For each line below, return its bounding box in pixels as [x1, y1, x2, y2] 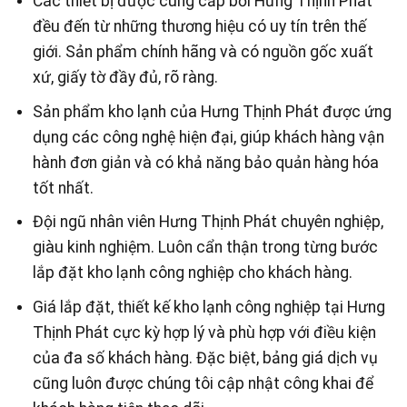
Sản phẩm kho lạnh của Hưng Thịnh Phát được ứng [32, 102, 392, 121]
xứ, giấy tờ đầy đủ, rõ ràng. [32, 67, 218, 86]
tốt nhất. [32, 178, 94, 197]
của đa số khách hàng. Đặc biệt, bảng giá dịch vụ [32, 348, 378, 367]
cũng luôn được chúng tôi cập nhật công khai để [32, 373, 373, 392]
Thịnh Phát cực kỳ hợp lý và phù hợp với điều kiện [32, 323, 376, 342]
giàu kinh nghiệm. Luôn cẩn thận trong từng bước [32, 238, 378, 257]
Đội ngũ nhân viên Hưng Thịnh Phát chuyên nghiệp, [32, 213, 383, 232]
